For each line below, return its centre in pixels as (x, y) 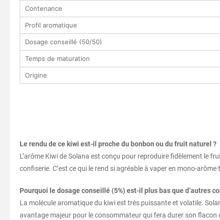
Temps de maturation (57, 58)
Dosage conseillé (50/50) (64, 41)
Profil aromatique (51, 25)
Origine (36, 75)
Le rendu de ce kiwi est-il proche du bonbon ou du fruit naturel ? (118, 144)
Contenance (44, 8)
